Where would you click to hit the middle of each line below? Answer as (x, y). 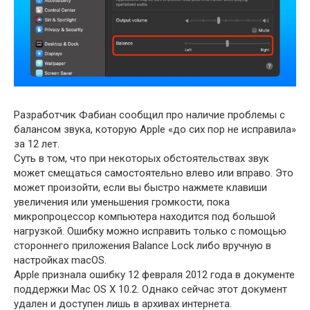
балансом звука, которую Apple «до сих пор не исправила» (155, 130)
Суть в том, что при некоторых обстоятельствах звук (142, 159)
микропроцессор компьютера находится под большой (145, 217)
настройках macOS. (60, 261)
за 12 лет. (37, 144)
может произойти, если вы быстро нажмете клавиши (140, 188)
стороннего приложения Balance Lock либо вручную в (143, 246)
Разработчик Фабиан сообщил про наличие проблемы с (149, 115)
